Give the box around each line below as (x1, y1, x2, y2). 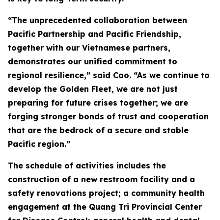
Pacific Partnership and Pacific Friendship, (8, 29, 181, 39)
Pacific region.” (8, 139, 70, 149)
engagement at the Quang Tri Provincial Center (8, 202, 202, 212)
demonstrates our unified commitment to (8, 56, 177, 66)
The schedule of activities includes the (8, 161, 166, 170)
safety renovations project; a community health (8, 188, 205, 198)
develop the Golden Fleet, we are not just (8, 84, 178, 94)
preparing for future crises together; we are (8, 98, 188, 108)
